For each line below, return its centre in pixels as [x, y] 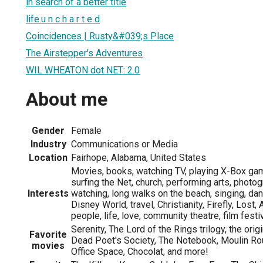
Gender [48, 130]
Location [48, 157]
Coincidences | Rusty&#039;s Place [100, 36]
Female [86, 130]
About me [67, 100]
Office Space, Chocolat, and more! [140, 251]
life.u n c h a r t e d [63, 19]
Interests [48, 193]
